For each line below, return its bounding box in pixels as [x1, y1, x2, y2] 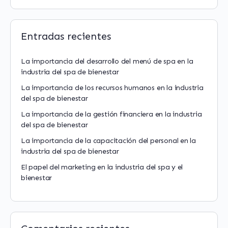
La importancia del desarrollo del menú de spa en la [21, 57, 193, 66]
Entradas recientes [21, 30, 111, 42]
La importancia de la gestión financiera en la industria [21, 110, 202, 119]
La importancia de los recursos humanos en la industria [21, 83, 204, 92]
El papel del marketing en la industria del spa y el [21, 163, 183, 172]
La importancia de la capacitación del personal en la [21, 136, 196, 145]
